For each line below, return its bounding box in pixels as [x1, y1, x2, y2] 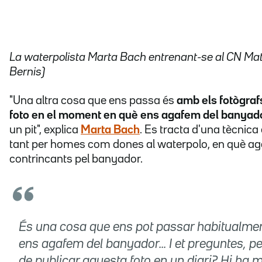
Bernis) [9, 66, 45, 77]
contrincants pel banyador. [9, 153, 143, 164]
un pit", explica [9, 124, 81, 135]
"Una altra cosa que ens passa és [9, 95, 177, 106]
